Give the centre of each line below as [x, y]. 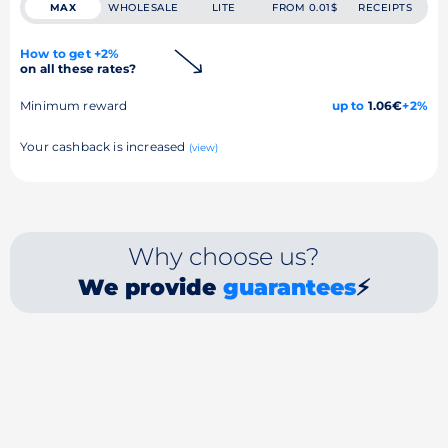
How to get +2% [70, 53]
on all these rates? [78, 68]
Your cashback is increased [104, 146]
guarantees [289, 287]
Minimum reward [74, 105]
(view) [203, 147]
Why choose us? [224, 256]
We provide [150, 287]
